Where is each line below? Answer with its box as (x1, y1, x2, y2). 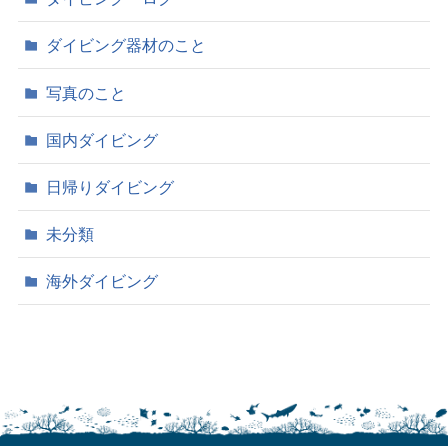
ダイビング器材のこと (46, 36, 207, 55)
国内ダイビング (46, 130, 159, 149)
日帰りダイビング (46, 177, 175, 196)
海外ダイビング (46, 272, 159, 291)
